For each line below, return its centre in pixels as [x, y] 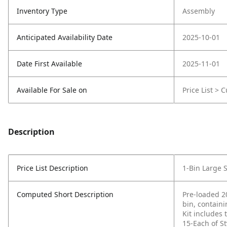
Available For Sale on [52, 90]
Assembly [199, 11]
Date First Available [49, 64]
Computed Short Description [65, 194]
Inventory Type [42, 11]
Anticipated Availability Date [65, 37]
